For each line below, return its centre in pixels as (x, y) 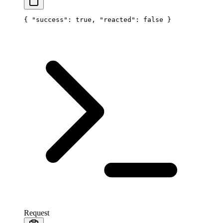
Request (37, 213)
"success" (50, 20)
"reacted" (117, 20)
